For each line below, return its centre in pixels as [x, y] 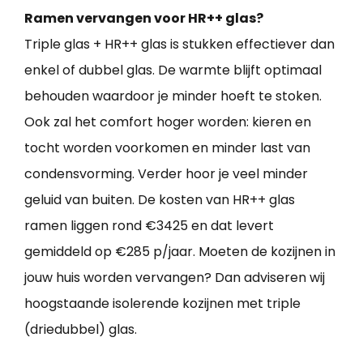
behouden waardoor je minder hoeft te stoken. [173, 96]
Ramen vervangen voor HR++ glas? [144, 18]
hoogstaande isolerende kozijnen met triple [162, 303]
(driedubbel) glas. [81, 329]
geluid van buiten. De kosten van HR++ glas [160, 199]
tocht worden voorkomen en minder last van [167, 147]
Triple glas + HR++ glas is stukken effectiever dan [179, 44]
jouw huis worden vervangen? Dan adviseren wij [175, 277]
